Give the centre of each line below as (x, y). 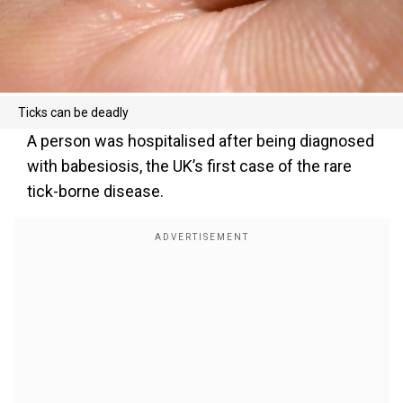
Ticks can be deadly (73, 112)
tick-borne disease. (95, 191)
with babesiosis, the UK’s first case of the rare (189, 166)
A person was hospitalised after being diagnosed (201, 141)
